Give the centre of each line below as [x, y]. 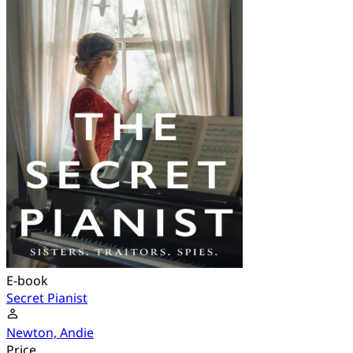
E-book [27, 281]
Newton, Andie [50, 333]
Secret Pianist [47, 298]
